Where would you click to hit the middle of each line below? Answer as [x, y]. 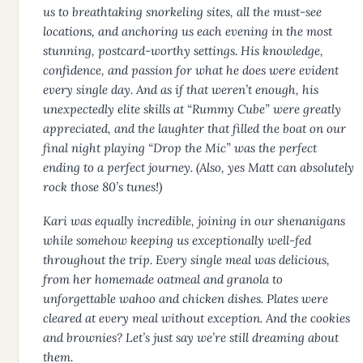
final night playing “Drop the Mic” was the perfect [180, 148]
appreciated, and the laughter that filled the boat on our [194, 129]
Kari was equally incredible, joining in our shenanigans [194, 221]
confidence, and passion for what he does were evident [191, 70]
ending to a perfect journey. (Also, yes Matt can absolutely [199, 168]
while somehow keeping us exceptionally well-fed [177, 241]
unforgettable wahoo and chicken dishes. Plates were [186, 299]
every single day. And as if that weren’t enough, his [181, 90]
